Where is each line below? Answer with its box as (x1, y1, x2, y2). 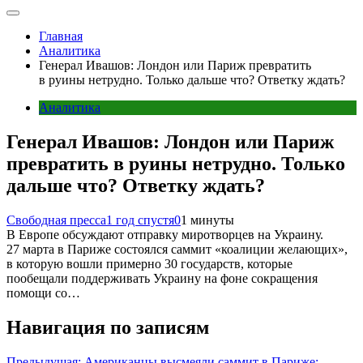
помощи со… (6, 285, 80, 300)
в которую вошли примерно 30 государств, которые (6, 256, 293, 271)
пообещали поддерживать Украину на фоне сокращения (6, 271, 318, 285)
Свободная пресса (6, 212, 106, 227)
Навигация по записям (6, 316, 209, 338)
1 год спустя (106, 212, 174, 227)
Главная (39, 29, 83, 43)
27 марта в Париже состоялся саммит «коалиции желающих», (6, 241, 348, 256)
